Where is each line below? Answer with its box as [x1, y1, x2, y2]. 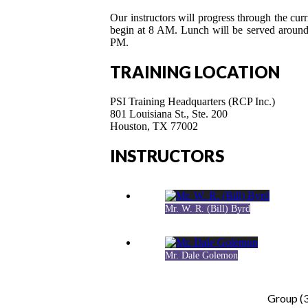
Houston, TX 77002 [110, 120, 198, 132]
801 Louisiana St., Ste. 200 [110, 107, 228, 120]
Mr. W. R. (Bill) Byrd [165, 203, 250, 214]
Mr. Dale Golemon [165, 250, 238, 261]
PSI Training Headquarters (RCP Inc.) [110, 95, 275, 107]
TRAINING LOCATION [110, 61, 280, 82]
